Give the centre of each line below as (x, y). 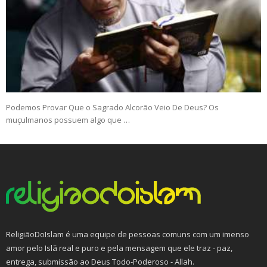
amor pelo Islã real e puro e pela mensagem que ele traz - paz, (119, 248)
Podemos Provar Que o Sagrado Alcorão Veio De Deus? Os (112, 108)
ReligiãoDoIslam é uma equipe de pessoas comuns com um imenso (128, 235)
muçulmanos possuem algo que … (68, 120)
